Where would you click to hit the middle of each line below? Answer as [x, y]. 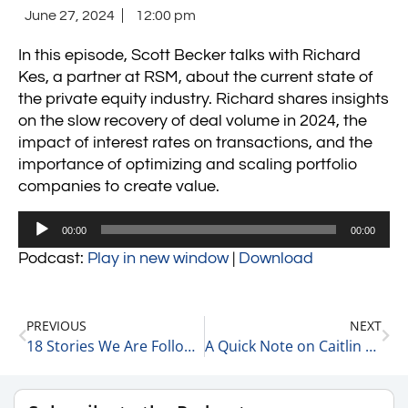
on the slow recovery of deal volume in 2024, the [193, 122]
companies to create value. [119, 187]
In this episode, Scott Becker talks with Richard [189, 56]
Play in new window [158, 258]
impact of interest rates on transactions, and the [195, 143]
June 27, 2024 [70, 16]
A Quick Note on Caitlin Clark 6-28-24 [370, 346]
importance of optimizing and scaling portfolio [188, 165]
